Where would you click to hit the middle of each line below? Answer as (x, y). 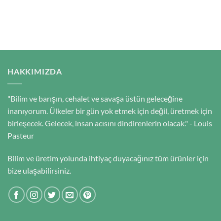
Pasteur (21, 135)
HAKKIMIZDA (35, 72)
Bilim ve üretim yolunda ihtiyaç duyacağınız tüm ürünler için (108, 158)
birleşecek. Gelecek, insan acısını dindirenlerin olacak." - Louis (110, 123)
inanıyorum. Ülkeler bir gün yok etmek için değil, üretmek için (110, 110)
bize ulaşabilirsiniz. (39, 170)
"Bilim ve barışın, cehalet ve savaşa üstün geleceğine (95, 98)
